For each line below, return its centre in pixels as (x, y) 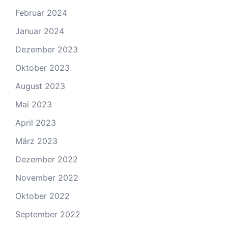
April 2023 (36, 123)
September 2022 (48, 214)
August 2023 (40, 86)
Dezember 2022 (47, 159)
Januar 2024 (40, 31)
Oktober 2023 (42, 68)
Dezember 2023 (47, 49)
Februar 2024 (41, 13)
